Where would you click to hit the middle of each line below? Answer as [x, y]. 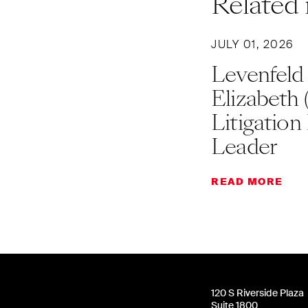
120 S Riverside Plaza [257, 293]
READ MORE [247, 181]
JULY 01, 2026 [253, 44]
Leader [244, 146]
